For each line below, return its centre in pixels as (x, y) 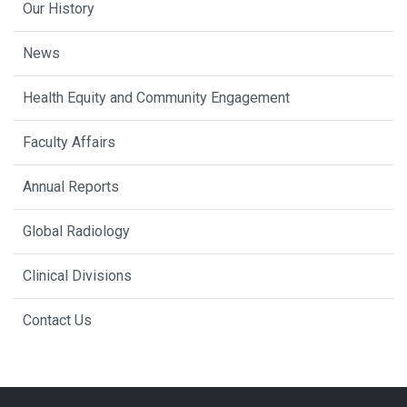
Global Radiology (76, 231)
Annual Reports (71, 186)
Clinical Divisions (77, 275)
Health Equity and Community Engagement (156, 97)
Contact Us (57, 320)
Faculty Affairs (69, 142)
